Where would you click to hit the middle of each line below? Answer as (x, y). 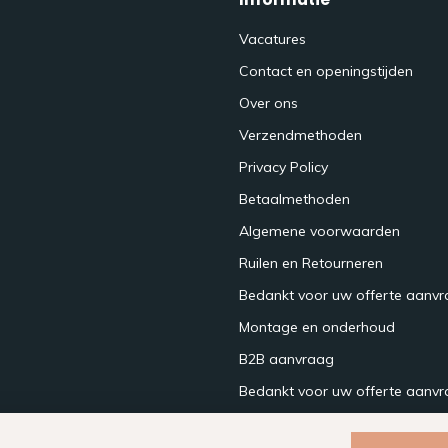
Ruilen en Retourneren (311, 262)
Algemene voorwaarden (319, 230)
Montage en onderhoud (317, 326)
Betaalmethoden (294, 198)
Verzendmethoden (300, 134)
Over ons (268, 102)
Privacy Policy (283, 166)
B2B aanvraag (286, 358)
